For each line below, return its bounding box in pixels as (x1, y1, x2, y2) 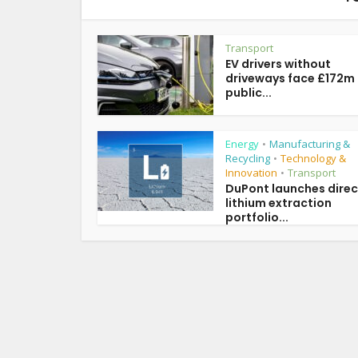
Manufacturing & (269, 137, 350, 151)
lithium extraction (225, 195, 332, 211)
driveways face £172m (225, 70, 355, 86)
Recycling (225, 151, 270, 165)
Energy (225, 137, 259, 151)
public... (225, 85, 272, 101)
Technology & (280, 151, 346, 165)
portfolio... (225, 209, 288, 225)
